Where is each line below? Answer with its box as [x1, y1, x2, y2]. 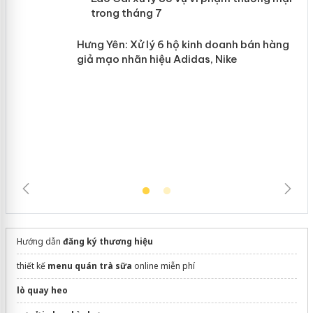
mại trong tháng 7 [98, 6, 191, 20]
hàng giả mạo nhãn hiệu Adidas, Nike [98, 101, 288, 115]
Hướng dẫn [16, 235, 63, 248]
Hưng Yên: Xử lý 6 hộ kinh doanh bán [98, 87, 282, 101]
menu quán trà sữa [47, 260, 132, 272]
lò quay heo [16, 284, 68, 297]
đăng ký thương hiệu [62, 235, 153, 248]
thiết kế [16, 260, 48, 272]
